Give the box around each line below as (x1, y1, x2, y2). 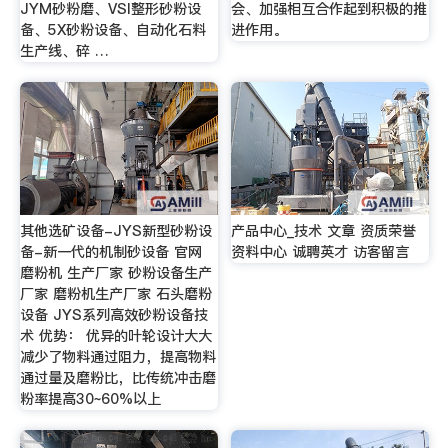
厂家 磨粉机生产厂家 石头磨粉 (19, 284, 212, 305)
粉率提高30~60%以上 (19, 389, 161, 410)
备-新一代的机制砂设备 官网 (19, 242, 202, 263)
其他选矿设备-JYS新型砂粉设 (19, 221, 212, 242)
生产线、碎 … (19, 41, 109, 62)
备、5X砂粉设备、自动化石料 (19, 20, 206, 41)
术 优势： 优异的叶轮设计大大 (19, 326, 212, 347)
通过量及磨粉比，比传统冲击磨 (19, 368, 216, 389)
